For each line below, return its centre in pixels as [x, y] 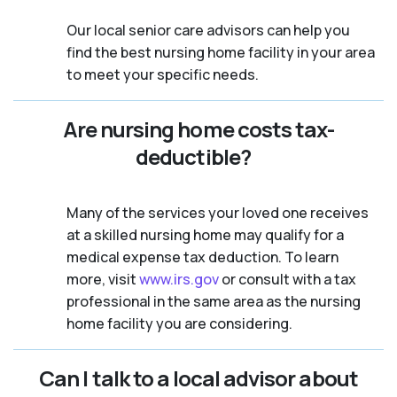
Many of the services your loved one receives [218, 212]
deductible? [193, 156]
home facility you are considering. [179, 323]
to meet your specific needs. [163, 74]
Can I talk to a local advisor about [198, 378]
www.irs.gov [179, 279]
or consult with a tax [288, 279]
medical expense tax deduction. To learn [202, 257]
